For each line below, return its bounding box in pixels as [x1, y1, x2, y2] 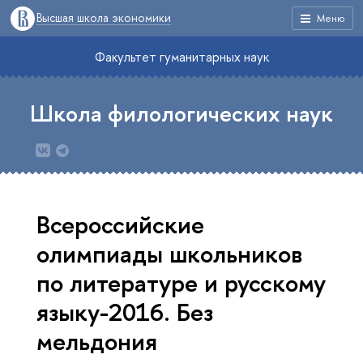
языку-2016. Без [36, 294, 213, 328]
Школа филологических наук [30, 98, 333, 129]
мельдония [36, 323, 157, 357]
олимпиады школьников [36, 236, 303, 270]
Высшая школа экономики [36, 10, 171, 25]
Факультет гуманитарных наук [94, 48, 269, 66]
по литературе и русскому [36, 265, 326, 299]
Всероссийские [36, 207, 204, 241]
